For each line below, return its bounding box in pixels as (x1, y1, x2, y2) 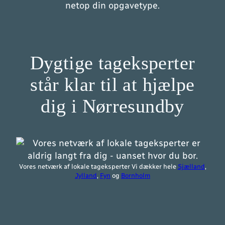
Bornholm (121, 171, 150, 179)
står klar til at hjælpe (30, 74, 195, 95)
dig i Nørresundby (41, 95, 184, 117)
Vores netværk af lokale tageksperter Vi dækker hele (19, 162, 178, 170)
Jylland (75, 171, 97, 179)
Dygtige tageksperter (30, 52, 195, 73)
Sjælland (177, 162, 205, 170)
